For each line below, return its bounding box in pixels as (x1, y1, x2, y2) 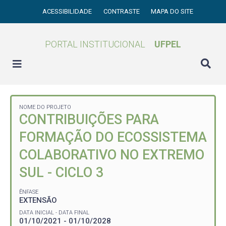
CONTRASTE (103, 8, 141, 15)
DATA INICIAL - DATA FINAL (19, 209, 89, 216)
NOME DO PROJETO (19, 104, 71, 110)
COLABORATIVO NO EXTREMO (19, 147, 204, 163)
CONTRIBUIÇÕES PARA (19, 111, 159, 128)
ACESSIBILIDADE (42, 8, 94, 15)
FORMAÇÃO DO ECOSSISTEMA (19, 129, 207, 145)
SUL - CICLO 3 (19, 164, 103, 181)
